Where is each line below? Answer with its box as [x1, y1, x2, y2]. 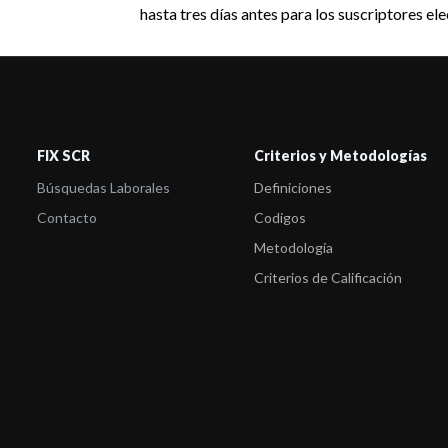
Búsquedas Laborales [37, 179, 170, 196]
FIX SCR [37, 147, 90, 164]
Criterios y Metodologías [253, 147, 427, 164]
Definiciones [253, 179, 332, 196]
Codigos [253, 209, 306, 226]
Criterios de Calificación [253, 269, 402, 286]
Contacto [37, 209, 97, 226]
